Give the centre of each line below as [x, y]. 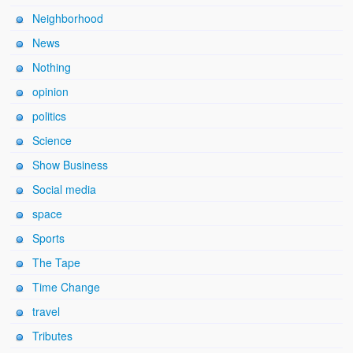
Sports [49, 238]
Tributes [53, 336]
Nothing [52, 67]
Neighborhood [68, 19]
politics [50, 116]
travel [46, 312]
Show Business [71, 165]
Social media [65, 190]
